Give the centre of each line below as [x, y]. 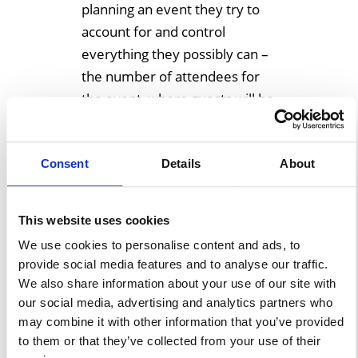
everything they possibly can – [175, 54]
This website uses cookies [94, 220]
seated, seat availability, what [171, 121]
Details [181, 163]
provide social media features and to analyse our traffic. [173, 265]
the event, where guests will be [178, 99]
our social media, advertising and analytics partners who [175, 303]
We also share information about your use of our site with [177, 284]
